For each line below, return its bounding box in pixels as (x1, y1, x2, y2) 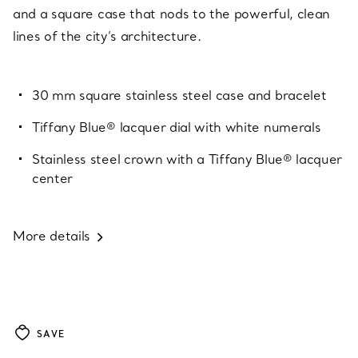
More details (13, 227, 91, 244)
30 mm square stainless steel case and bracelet (32, 86, 327, 103)
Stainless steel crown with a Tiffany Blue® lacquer (32, 150, 342, 167)
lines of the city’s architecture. (13, 27, 201, 44)
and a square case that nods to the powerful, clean (13, 5, 330, 22)
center (32, 169, 74, 186)
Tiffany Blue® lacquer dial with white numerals (32, 118, 321, 135)
